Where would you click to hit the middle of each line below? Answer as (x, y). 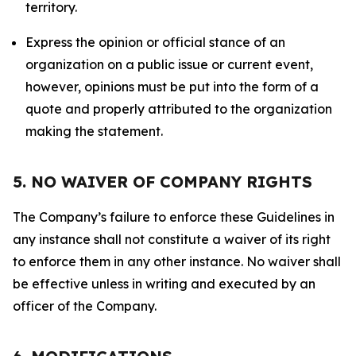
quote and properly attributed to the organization (179, 109)
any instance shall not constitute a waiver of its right (172, 239)
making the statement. (94, 131)
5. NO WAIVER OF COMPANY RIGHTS (163, 182)
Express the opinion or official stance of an (155, 42)
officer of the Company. (85, 306)
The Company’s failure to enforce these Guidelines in (174, 217)
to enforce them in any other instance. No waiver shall (177, 261)
